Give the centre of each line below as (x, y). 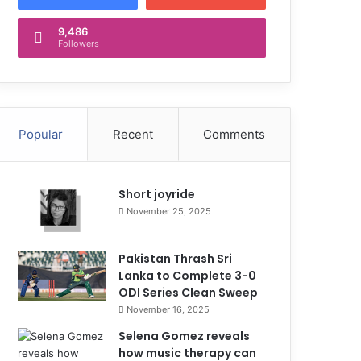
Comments (234, 134)
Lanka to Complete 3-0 (188, 275)
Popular (40, 134)
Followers (79, 43)
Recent (133, 134)
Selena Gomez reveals (185, 336)
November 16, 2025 (168, 309)
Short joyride (157, 194)
